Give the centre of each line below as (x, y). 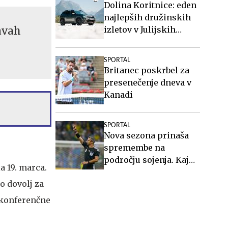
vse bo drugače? (136, 172)
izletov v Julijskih (140, 30)
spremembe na (134, 148)
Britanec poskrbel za (147, 70)
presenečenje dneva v (148, 82)
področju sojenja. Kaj (146, 160)
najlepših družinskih (147, 17)
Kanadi (118, 95)
